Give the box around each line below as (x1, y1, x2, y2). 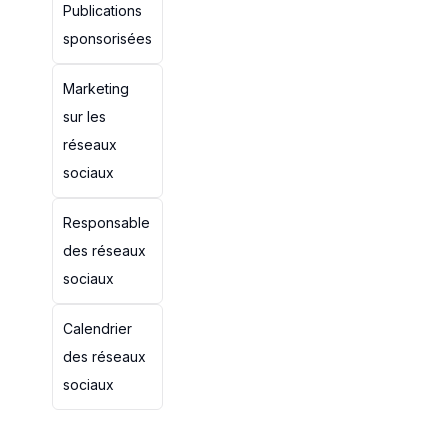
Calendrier (63, 320, 132, 337)
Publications (63, 2, 142, 19)
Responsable (63, 214, 150, 231)
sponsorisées (63, 30, 152, 47)
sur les (63, 108, 106, 125)
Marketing (63, 80, 129, 97)
